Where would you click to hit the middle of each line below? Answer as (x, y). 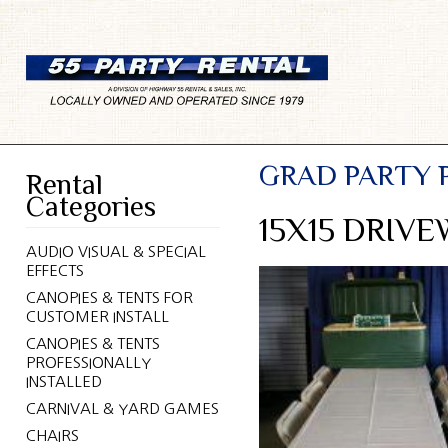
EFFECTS (54, 270)
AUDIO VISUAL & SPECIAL (115, 251)
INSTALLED (63, 381)
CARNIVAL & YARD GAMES (122, 408)
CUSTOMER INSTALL (97, 316)
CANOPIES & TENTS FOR (109, 297)
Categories (90, 206)
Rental (64, 184)
